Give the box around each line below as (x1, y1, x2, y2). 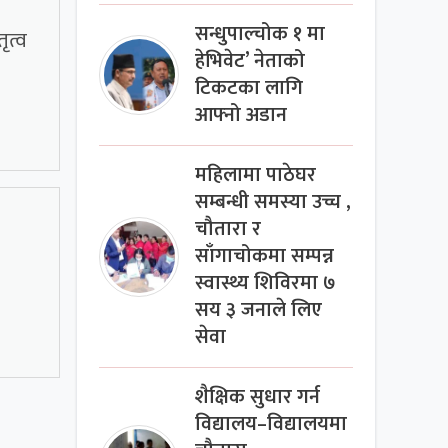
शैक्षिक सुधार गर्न (195, 381, 321, 415)
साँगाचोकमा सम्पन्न (195, 240, 335, 274)
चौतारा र (195, 213, 262, 247)
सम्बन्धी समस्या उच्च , (195, 186, 352, 220)
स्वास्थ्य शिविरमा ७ (195, 267, 337, 301)
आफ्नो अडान (195, 99, 288, 133)
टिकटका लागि (195, 72, 304, 106)
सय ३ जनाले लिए (195, 294, 323, 328)
